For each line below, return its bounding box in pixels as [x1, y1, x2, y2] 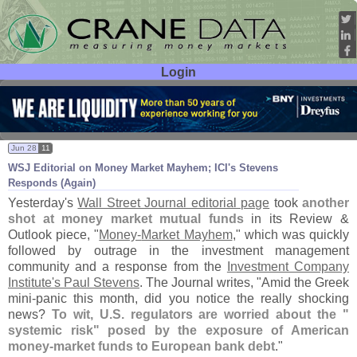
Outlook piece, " [8, 227, 100, 242]
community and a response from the [8, 259, 227, 274]
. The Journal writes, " [139, 275, 261, 290]
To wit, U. [51, 307, 112, 322]
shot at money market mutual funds [8, 211, 244, 226]
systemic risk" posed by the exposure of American [8, 323, 349, 338]
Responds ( [8, 177, 64, 190]
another [302, 195, 350, 210]
